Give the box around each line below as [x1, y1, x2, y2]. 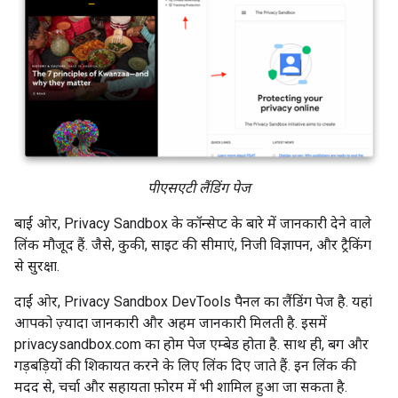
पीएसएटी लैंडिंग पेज [147, 179, 251, 197]
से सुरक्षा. [14, 258, 60, 275]
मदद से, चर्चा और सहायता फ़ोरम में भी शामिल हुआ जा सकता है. [14, 378, 347, 396]
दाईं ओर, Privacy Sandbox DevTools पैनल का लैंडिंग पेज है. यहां [14, 293, 372, 311]
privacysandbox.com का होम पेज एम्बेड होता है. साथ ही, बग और [14, 336, 369, 354]
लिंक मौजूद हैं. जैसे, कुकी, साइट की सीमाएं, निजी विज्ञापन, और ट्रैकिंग [14, 236, 371, 254]
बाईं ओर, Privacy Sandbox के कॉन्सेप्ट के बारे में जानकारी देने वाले [14, 215, 371, 233]
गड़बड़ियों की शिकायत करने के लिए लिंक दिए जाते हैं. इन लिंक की [14, 357, 356, 375]
